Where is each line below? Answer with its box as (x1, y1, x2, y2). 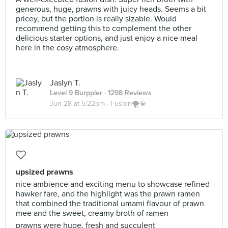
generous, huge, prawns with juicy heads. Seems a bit (16, 4, 206, 14)
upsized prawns (16, 167, 73, 177)
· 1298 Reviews (102, 89, 152, 97)
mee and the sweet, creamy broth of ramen (16, 208, 168, 218)
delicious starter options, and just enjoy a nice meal (16, 33, 197, 43)
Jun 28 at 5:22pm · (50, 99, 110, 108)
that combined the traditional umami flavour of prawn (16, 198, 204, 209)
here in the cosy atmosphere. (16, 43, 119, 53)
